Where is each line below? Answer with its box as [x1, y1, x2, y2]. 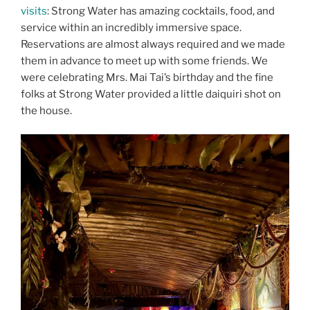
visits [21, 4, 47, 17]
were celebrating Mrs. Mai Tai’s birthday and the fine [21, 71, 273, 84]
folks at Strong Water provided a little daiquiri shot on [21, 87, 281, 100]
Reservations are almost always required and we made [21, 37, 285, 51]
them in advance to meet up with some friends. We [21, 54, 268, 67]
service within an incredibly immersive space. [21, 21, 241, 34]
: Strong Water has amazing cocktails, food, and [47, 4, 275, 17]
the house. [21, 104, 72, 117]
